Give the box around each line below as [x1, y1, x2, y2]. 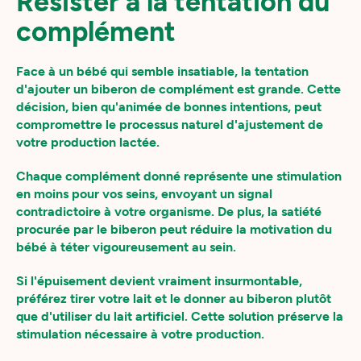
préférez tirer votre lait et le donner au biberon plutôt [16, 291, 331, 306]
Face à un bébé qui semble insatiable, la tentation [16, 64, 309, 79]
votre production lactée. [16, 135, 160, 150]
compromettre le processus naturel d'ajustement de [16, 117, 323, 132]
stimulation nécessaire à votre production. [16, 326, 264, 342]
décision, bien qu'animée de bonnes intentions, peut [16, 99, 322, 114]
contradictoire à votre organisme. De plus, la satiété [16, 204, 322, 219]
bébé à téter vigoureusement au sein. [16, 239, 236, 255]
